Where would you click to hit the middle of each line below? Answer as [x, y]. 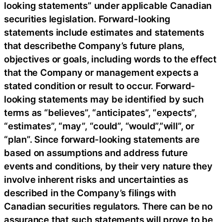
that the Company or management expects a [102, 73]
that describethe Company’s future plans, [94, 46]
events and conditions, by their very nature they [108, 166]
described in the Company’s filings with [90, 193]
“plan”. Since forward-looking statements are [102, 139]
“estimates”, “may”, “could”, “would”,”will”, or [99, 126]
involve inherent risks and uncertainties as [96, 180]
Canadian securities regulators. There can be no [108, 206]
